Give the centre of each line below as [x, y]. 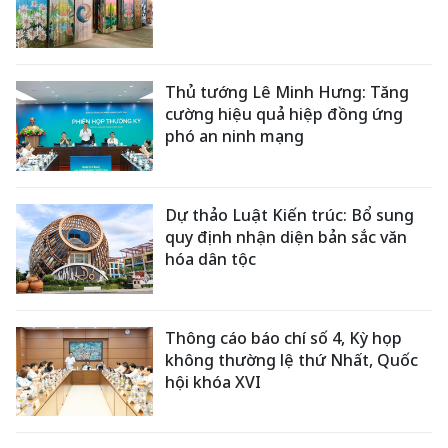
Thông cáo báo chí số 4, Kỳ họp [284, 337]
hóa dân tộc [211, 258]
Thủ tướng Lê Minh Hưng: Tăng [287, 92]
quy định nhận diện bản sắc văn [286, 236]
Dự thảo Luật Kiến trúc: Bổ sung [290, 214]
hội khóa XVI [213, 381]
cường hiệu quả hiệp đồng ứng [284, 114]
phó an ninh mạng [235, 136]
